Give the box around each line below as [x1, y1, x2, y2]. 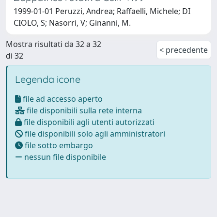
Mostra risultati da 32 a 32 [6, 38, 101, 49]
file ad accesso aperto [21, 93, 103, 104]
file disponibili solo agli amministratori [23, 128, 165, 139]
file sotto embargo [23, 139, 93, 151]
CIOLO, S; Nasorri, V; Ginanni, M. [14, 17, 131, 28]
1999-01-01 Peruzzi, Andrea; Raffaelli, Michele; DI [14, 5, 190, 16]
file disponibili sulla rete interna [25, 105, 142, 116]
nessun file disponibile [22, 151, 106, 162]
